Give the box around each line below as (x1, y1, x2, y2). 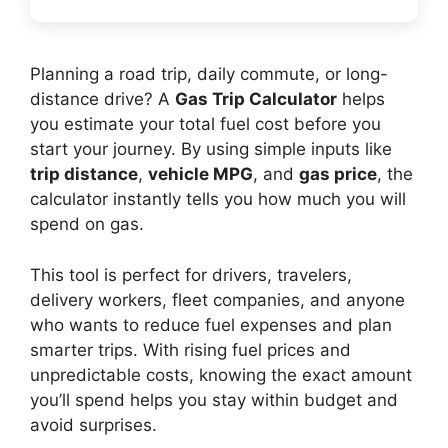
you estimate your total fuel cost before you (30, 114, 381, 134)
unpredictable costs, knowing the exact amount (30, 364, 412, 385)
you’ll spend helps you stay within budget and (30, 389, 398, 410)
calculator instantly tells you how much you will (30, 189, 406, 209)
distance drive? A (30, 89, 175, 109)
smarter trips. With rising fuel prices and (30, 339, 351, 360)
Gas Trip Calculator (175, 89, 337, 109)
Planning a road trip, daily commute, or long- (30, 64, 388, 84)
